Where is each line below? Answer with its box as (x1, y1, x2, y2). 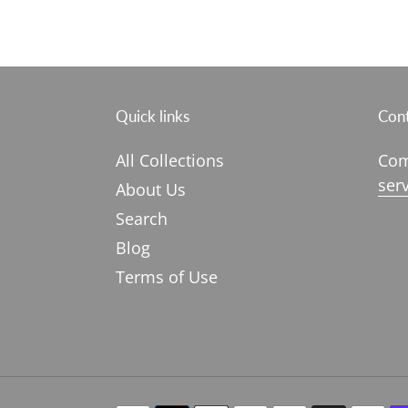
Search (116, 207, 168, 229)
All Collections (116, 148, 224, 171)
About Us (116, 178, 186, 200)
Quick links (116, 106, 189, 126)
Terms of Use (116, 265, 218, 288)
